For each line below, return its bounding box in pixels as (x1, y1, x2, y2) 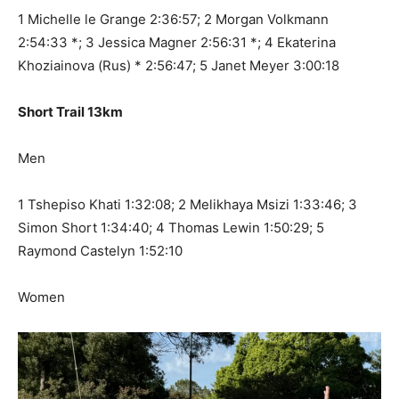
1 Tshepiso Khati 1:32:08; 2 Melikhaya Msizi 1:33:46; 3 (18, 196, 357, 214)
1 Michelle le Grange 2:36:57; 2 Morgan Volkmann (18, 11, 329, 28)
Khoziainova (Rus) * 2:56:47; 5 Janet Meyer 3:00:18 (18, 57, 339, 75)
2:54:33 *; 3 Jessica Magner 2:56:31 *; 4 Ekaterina (18, 34, 336, 52)
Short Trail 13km (18, 103, 123, 121)
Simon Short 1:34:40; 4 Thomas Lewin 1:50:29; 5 (18, 219, 324, 237)
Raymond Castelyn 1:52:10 (18, 242, 183, 260)
